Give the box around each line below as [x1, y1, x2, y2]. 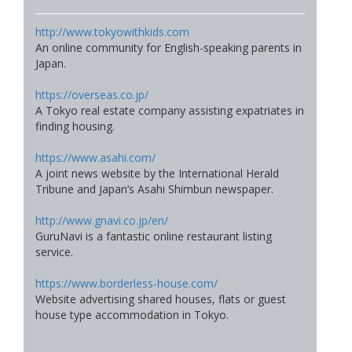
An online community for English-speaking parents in [35, 39, 302, 55]
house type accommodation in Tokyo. [35, 306, 229, 322]
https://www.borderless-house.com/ [35, 275, 218, 291]
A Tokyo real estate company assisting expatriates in [35, 102, 304, 118]
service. [35, 244, 73, 259]
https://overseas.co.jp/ [35, 86, 148, 102]
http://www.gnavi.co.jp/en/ [35, 212, 168, 228]
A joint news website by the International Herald [35, 165, 279, 181]
